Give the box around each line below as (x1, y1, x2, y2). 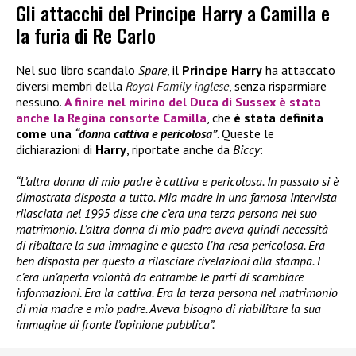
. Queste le (217, 126, 274, 142)
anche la (16, 110, 68, 126)
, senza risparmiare (229, 78, 327, 95)
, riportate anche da (126, 141, 233, 158)
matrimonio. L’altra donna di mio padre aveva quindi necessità (16, 221, 328, 238)
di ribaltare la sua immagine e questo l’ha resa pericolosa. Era (16, 237, 325, 253)
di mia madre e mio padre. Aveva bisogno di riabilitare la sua (16, 300, 321, 317)
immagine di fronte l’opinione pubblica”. (16, 316, 215, 333)
